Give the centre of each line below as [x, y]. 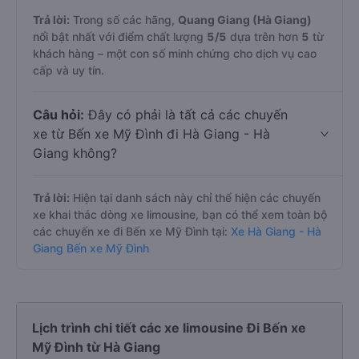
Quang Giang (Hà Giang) [245, 20]
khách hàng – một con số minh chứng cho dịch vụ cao [175, 53]
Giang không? [75, 153]
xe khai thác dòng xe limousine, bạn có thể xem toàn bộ [180, 214]
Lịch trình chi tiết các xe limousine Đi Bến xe [169, 328]
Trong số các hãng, [124, 20]
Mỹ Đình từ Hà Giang [96, 347]
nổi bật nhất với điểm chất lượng [120, 36]
